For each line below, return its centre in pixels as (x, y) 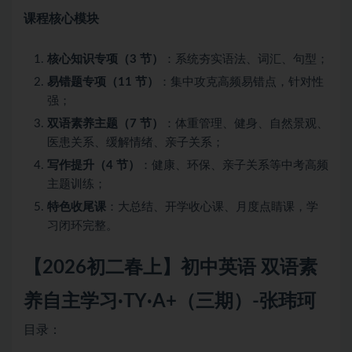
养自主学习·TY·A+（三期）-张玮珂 (170, 302)
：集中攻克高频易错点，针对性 (241, 82)
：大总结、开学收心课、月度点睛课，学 (212, 207)
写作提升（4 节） (93, 166)
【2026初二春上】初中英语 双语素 (170, 268)
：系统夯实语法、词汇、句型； (246, 60)
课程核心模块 (61, 19)
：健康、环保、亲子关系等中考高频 (234, 166)
